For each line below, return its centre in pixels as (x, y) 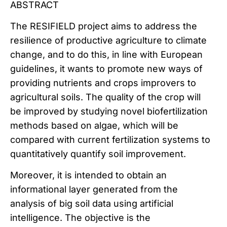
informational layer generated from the (94, 190)
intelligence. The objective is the (80, 218)
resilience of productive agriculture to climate (108, 40)
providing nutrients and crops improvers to (103, 83)
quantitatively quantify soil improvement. (98, 154)
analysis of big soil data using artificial (92, 204)
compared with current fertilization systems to (110, 140)
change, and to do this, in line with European (106, 54)
